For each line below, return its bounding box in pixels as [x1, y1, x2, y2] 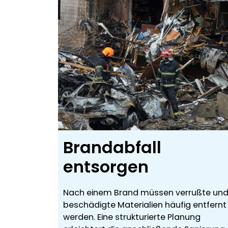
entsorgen [63, 155, 149, 179]
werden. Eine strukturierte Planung [63, 211, 201, 223]
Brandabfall [63, 136, 161, 159]
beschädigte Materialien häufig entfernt [63, 199, 226, 211]
